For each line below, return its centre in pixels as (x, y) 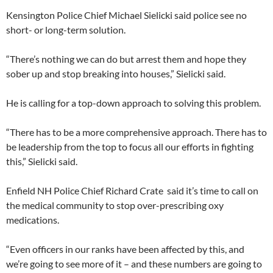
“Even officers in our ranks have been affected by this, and (125, 249)
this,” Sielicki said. (42, 161)
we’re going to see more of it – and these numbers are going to (134, 264)
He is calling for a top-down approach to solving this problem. (133, 103)
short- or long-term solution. (66, 30)
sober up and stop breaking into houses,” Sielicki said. (116, 74)
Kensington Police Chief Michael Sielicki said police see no (126, 15)
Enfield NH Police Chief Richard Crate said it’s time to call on (132, 191)
